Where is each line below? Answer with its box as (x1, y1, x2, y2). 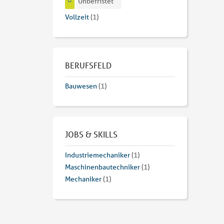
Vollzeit (65, 12, 89, 22)
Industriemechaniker (65, 150, 130, 160)
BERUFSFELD (65, 60, 111, 71)
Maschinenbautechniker (65, 162, 140, 172)
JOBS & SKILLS (65, 129, 117, 140)
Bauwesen (65, 81, 97, 91)
